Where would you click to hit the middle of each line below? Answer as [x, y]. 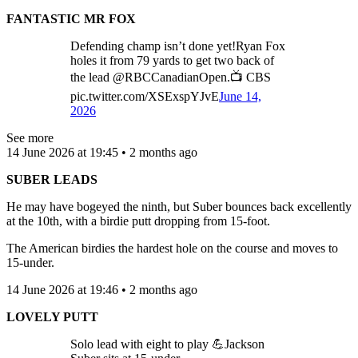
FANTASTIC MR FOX [71, 18]
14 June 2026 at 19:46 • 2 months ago [102, 289]
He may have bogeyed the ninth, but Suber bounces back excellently [179, 206]
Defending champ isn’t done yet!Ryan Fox [178, 46]
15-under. [30, 262]
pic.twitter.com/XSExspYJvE [145, 96]
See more [30, 137]
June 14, [240, 96]
